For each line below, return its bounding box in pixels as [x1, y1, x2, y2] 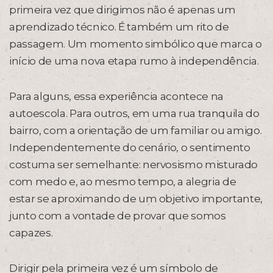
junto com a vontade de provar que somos [9, 210, 226, 222]
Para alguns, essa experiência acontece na [9, 90, 224, 102]
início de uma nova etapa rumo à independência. [9, 55, 259, 67]
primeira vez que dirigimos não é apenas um [9, 4, 236, 16]
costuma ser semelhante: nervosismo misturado [9, 158, 258, 171]
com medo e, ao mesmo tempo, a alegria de [9, 175, 236, 188]
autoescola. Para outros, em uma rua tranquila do [9, 107, 260, 119]
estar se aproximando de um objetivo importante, [9, 193, 263, 205]
